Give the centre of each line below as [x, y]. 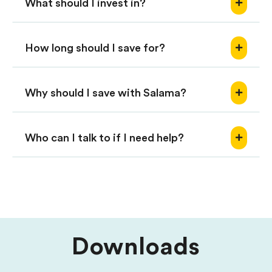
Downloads [136, 247]
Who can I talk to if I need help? [104, 138]
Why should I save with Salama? [106, 93]
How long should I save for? [95, 48]
